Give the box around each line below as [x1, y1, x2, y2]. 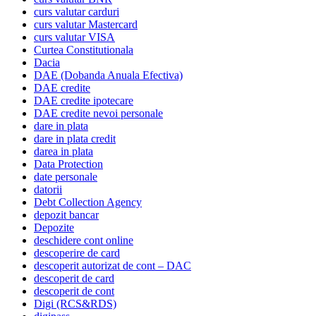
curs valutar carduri [34, 5, 119, 18]
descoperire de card [34, 246, 120, 259]
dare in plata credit [34, 132, 116, 145]
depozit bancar [34, 208, 99, 221]
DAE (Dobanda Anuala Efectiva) [34, 68, 183, 81]
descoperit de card [34, 272, 114, 284]
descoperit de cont [34, 284, 114, 297]
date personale [34, 170, 97, 183]
